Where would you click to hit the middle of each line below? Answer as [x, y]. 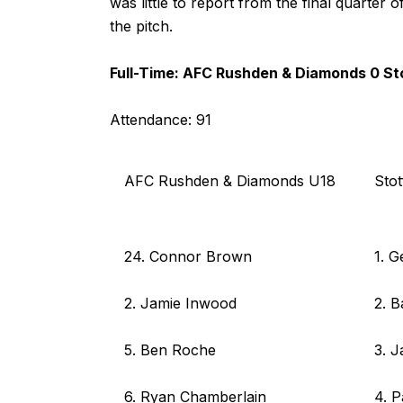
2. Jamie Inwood [180, 303]
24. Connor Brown [188, 256]
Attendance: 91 [161, 120]
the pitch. [141, 27]
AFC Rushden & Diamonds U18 [230, 180]
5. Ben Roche [170, 349]
